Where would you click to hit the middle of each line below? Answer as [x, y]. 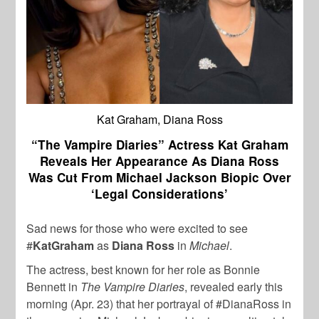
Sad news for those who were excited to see [137, 228]
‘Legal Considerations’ [159, 193]
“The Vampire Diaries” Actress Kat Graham [159, 144]
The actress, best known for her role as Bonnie [143, 269]
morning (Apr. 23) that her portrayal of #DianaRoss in [159, 303]
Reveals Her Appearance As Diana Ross [159, 161]
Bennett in [54, 286]
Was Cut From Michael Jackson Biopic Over [159, 177]
